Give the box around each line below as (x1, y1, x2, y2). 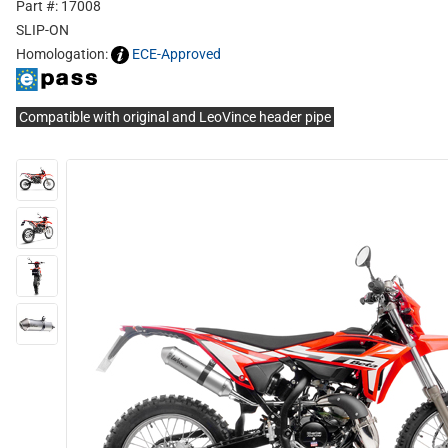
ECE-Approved (132, 46, 221, 62)
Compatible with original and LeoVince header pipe (19, 109, 331, 126)
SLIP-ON (16, 22, 69, 38)
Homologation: (16, 46, 111, 62)
